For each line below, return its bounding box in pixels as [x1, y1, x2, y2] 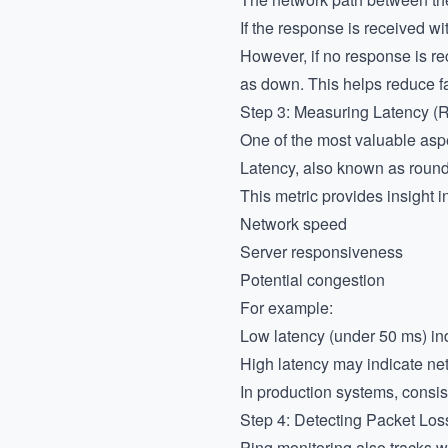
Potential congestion [240, 268, 385, 291]
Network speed [240, 212, 347, 235]
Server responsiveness [240, 240, 403, 263]
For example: [240, 296, 333, 319]
